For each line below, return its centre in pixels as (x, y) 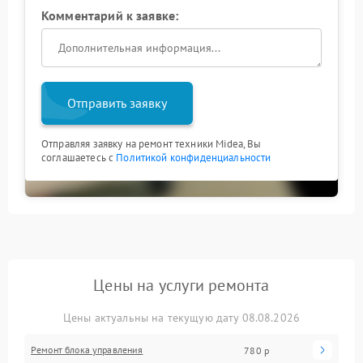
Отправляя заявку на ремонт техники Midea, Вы (152, 144)
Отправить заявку (117, 103)
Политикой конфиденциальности (194, 158)
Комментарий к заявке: (110, 15)
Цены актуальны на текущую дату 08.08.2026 (181, 318)
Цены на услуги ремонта (181, 285)
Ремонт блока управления (87, 350)
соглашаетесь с (79, 158)
